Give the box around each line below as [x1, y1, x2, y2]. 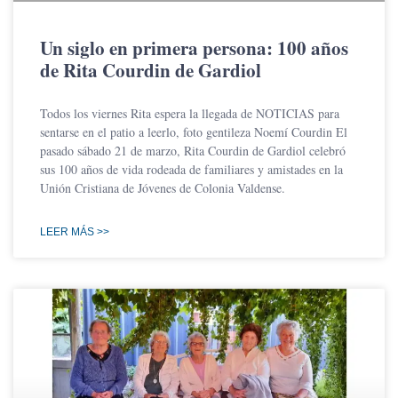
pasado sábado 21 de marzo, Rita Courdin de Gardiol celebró [40, 141, 346, 159]
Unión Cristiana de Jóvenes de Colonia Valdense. [40, 179, 285, 196]
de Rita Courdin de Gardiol [40, 56, 261, 84]
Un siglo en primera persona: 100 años [40, 34, 348, 61]
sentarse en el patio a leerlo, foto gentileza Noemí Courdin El [40, 123, 347, 140]
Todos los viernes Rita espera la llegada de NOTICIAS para [40, 104, 339, 122]
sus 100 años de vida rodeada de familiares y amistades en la [40, 160, 343, 178]
